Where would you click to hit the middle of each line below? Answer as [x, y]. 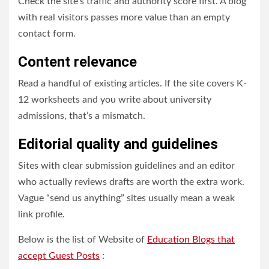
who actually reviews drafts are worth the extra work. [131, 182]
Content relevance [77, 62]
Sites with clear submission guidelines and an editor [126, 166]
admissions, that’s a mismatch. [82, 116]
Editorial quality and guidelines [118, 144]
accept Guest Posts [59, 256]
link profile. [41, 214]
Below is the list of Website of [83, 240]
